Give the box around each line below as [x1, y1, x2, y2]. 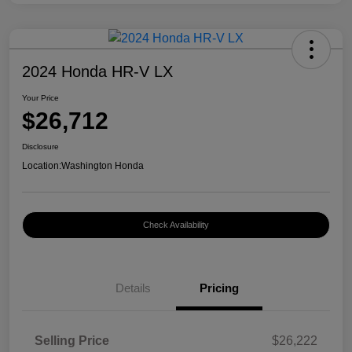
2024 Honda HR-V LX [22, 63, 173, 81]
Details [115, 281, 151, 295]
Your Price [22, 93, 59, 103]
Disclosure [22, 142, 59, 152]
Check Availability [143, 220, 209, 230]
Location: [22, 160, 61, 172]
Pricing [200, 281, 239, 295]
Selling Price [35, 334, 109, 348]
